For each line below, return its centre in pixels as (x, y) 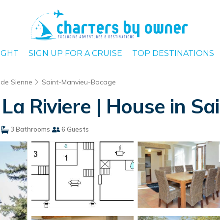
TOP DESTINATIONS (173, 53)
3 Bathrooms (29, 129)
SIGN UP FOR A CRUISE (75, 53)
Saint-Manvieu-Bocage (79, 82)
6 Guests (74, 129)
